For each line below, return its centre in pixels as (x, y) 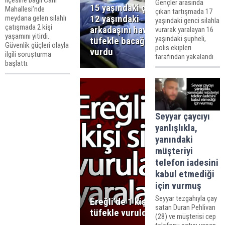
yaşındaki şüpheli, (180, 39)
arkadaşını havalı (124, 30)
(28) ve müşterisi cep (185, 216)
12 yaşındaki (115, 19)
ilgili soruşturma (28, 54)
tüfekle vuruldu (121, 213)
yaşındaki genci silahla (187, 21)
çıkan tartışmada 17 (184, 12)
